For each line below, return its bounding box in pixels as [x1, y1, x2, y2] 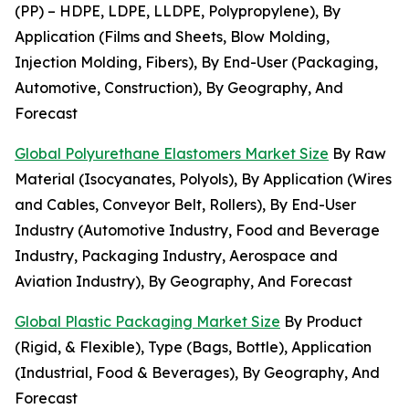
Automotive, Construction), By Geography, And [15, 79, 343, 98]
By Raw [329, 144, 386, 163]
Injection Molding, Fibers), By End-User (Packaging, [15, 53, 378, 72]
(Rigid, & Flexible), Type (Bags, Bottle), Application [15, 338, 372, 357]
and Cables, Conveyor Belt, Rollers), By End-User [15, 195, 356, 215]
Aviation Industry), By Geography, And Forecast [15, 272, 352, 291]
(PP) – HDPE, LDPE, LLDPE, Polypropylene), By [15, 2, 341, 21]
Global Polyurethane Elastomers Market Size [15, 144, 329, 163]
